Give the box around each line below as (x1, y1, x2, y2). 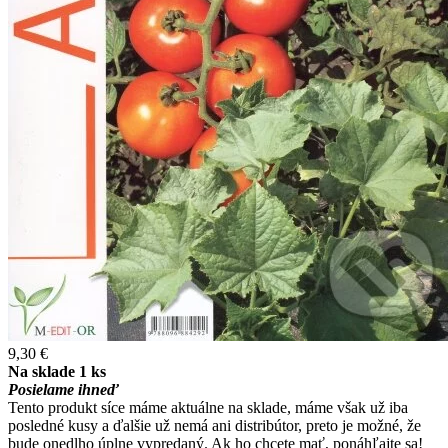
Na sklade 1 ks (8, 363, 106, 381)
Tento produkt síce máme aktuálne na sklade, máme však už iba (8, 399, 408, 417)
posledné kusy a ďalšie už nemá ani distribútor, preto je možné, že (8, 417, 421, 435)
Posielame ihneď (8, 381, 119, 399)
